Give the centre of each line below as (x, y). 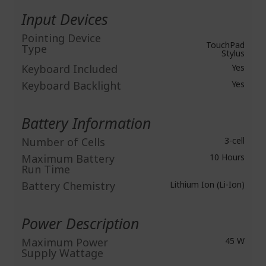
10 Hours (226, 157)
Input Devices (65, 19)
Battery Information (86, 123)
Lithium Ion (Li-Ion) (206, 184)
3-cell (233, 140)
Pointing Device (61, 38)
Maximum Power (65, 242)
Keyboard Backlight (71, 85)
